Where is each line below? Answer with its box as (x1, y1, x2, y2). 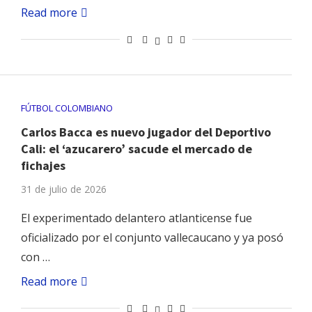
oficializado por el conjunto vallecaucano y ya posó (20, 230, 283, 246)
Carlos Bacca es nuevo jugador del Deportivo (20, 124, 271, 141)
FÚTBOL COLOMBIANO (20, 102, 113, 115)
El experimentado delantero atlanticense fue (20, 210, 252, 226)
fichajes (20, 157, 65, 174)
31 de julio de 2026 (20, 182, 107, 196)
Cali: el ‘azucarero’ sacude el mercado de (20, 141, 252, 157)
